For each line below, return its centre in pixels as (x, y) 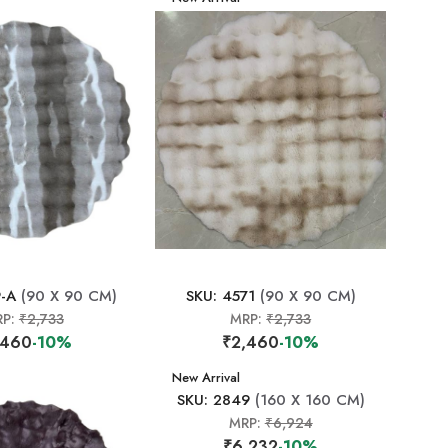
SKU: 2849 (213, 400)
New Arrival (206, 377)
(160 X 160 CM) (307, 400)
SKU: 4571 (220, 296)
